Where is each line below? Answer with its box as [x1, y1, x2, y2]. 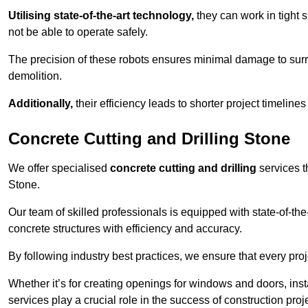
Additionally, [8, 98, 73, 110]
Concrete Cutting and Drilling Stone [8, 129, 290, 148]
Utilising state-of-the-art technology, [8, 10, 194, 22]
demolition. [8, 70, 62, 82]
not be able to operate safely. [8, 26, 148, 38]
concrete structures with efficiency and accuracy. [8, 223, 242, 235]
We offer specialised [8, 162, 110, 175]
